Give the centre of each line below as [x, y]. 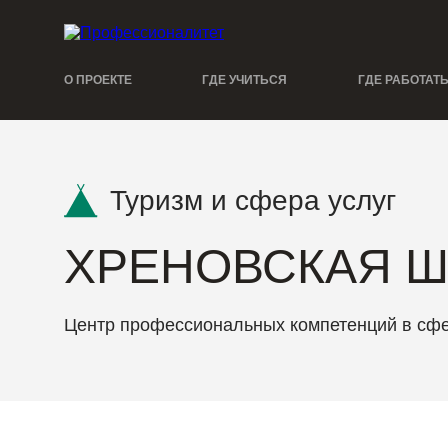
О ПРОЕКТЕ [98, 80]
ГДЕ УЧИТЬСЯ [245, 80]
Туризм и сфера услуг [252, 201]
